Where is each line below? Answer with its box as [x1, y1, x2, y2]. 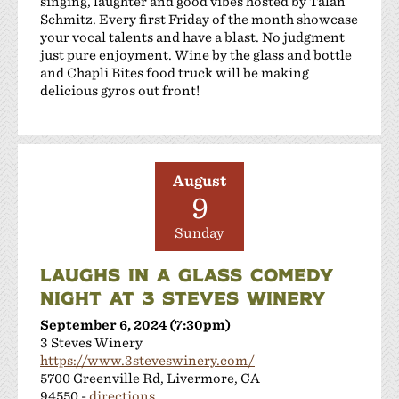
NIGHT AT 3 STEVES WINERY [40, 285, 325, 309]
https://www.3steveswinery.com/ [40, 352, 255, 368]
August [173, 172, 226, 190]
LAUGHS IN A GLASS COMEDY [40, 262, 333, 286]
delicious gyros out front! [40, 82, 199, 98]
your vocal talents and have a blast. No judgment [40, 28, 345, 45]
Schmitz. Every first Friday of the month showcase [40, 11, 358, 27]
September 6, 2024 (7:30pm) [40, 316, 231, 332]
